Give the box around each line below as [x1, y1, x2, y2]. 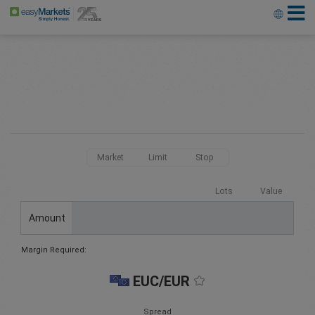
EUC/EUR [133, 273, 190, 290]
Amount [28, 212, 65, 224]
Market [97, 153, 124, 162]
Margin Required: [21, 245, 86, 255]
